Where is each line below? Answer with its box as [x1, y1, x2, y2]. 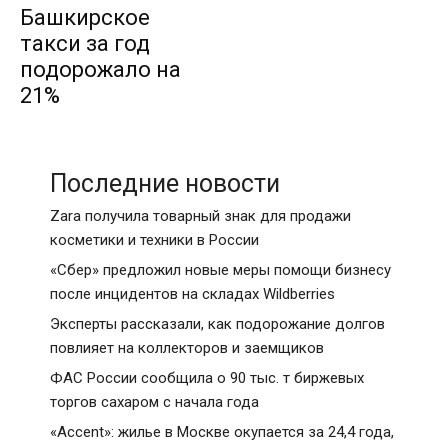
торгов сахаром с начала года [50, 393, 259, 411]
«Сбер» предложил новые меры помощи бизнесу [50, 261, 391, 279]
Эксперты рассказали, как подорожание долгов [50, 315, 385, 333]
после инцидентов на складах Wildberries [50, 285, 335, 303]
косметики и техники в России [50, 231, 259, 249]
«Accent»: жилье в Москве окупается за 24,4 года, [50, 423, 394, 441]
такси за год [20, 31, 150, 56]
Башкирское [20, 5, 150, 30]
